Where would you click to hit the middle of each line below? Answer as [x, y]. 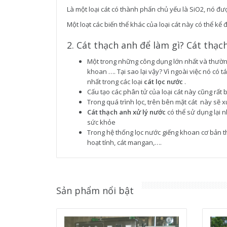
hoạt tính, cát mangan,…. [124, 142]
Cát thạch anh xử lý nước [126, 112]
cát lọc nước [163, 82]
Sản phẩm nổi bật [95, 191]
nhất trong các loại [116, 82]
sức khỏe [101, 122]
